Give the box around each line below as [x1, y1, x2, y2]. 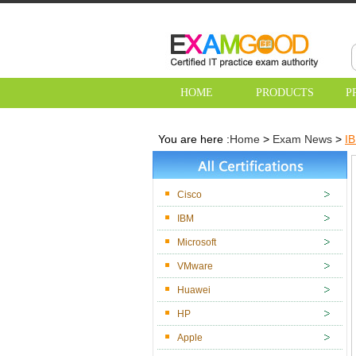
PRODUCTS [256, 87, 314, 99]
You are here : [158, 133, 230, 145]
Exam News [273, 133, 332, 145]
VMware [177, 261, 213, 272]
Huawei [177, 284, 211, 296]
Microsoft [177, 237, 216, 248]
